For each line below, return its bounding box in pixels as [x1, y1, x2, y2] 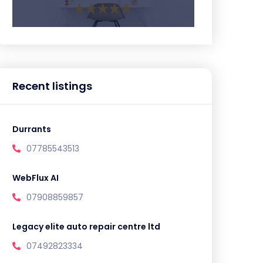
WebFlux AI [12, 172, 59, 184]
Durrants [12, 123, 51, 135]
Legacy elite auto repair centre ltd [12, 221, 160, 232]
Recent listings [12, 79, 92, 93]
